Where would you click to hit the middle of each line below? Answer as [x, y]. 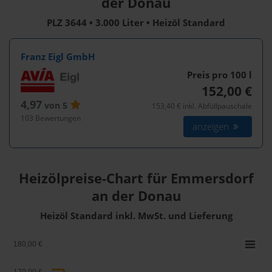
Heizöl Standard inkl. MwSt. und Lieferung [136, 216]
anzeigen [212, 126]
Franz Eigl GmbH [57, 56]
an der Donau [136, 196]
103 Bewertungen [50, 118]
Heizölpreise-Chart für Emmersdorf [136, 178]
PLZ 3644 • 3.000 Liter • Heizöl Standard [136, 23]
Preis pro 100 [218, 75]
